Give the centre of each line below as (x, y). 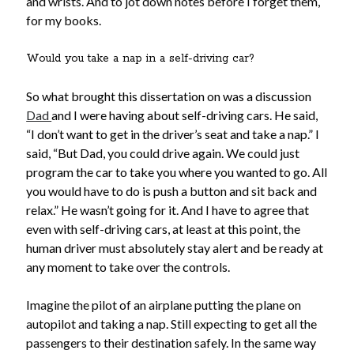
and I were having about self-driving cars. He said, (185, 115)
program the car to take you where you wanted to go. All (177, 172)
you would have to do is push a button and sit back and (172, 191)
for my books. (64, 21)
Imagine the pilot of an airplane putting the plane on (164, 305)
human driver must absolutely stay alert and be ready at (175, 248)
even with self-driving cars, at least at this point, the (164, 229)
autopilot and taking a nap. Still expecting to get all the (172, 324)
